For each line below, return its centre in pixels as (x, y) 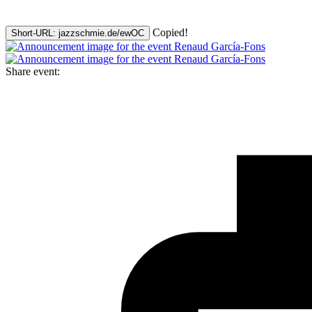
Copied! (170, 33)
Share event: (33, 72)
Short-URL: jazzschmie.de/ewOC (78, 33)
